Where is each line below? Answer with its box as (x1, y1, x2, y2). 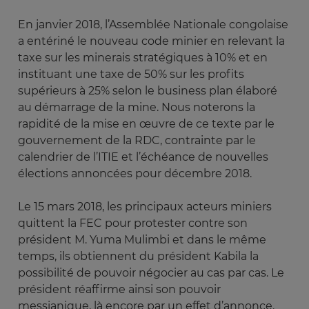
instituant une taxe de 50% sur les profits (18, 68, 244, 81)
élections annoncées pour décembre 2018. (18, 167, 255, 181)
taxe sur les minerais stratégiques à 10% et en (18, 51, 268, 65)
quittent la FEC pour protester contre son (18, 217, 248, 230)
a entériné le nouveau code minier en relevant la (18, 34, 285, 48)
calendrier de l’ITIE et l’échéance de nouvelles (18, 150, 268, 164)
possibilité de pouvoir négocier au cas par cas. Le (18, 266, 284, 280)
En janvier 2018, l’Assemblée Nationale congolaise (18, 18, 288, 32)
